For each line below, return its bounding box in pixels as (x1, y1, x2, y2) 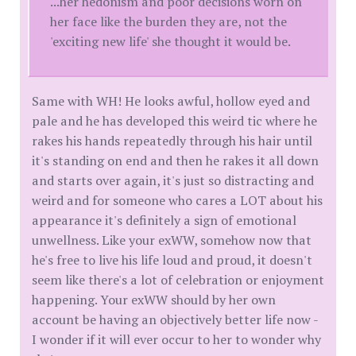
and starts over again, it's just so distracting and (32, 171, 314, 189)
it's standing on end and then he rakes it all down (32, 151, 319, 169)
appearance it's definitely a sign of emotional (32, 211, 296, 229)
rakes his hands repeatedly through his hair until (32, 131, 312, 149)
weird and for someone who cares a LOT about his (32, 191, 323, 209)
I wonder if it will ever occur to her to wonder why (32, 330, 321, 348)
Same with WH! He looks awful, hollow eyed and (32, 91, 310, 110)
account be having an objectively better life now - (32, 310, 318, 328)
